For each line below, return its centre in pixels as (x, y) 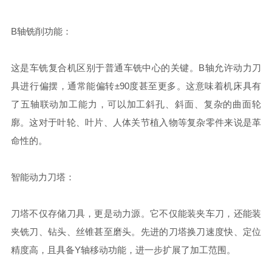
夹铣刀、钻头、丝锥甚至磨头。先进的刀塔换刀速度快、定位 (136, 232)
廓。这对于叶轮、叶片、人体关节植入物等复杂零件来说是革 (136, 122)
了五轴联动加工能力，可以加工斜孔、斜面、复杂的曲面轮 (136, 104)
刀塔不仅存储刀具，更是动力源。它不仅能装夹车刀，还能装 (136, 213)
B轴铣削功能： (41, 31)
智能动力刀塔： (42, 177)
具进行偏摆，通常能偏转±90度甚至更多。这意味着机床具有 (136, 86)
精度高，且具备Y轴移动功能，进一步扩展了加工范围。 (123, 250)
